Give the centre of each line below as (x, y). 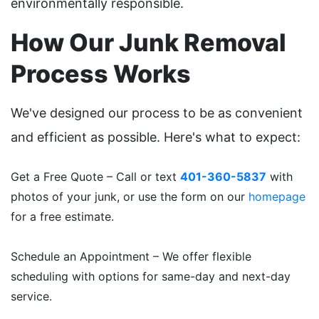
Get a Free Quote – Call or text (95, 177)
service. (31, 297)
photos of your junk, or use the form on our (130, 197)
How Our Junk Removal (148, 43)
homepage (277, 197)
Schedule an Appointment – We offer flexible (131, 257)
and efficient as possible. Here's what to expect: (156, 137)
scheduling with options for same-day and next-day (151, 277)
